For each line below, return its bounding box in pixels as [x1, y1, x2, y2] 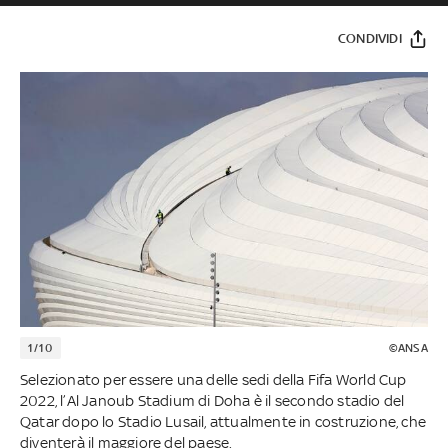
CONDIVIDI [338, 31, 402, 47]
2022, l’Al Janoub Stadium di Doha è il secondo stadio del [19, 391, 405, 409]
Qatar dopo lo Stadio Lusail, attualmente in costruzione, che [19, 412, 426, 430]
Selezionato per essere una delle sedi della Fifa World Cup [19, 370, 407, 388]
